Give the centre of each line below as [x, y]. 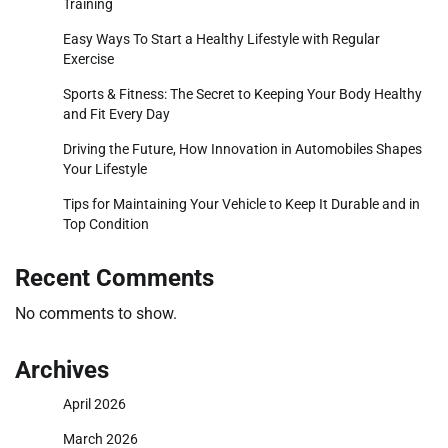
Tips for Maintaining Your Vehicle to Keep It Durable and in [241, 203]
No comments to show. [96, 313]
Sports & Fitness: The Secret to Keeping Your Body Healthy [242, 93]
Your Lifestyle [105, 168]
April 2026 [94, 403]
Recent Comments [114, 277]
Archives [62, 369]
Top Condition [106, 223]
